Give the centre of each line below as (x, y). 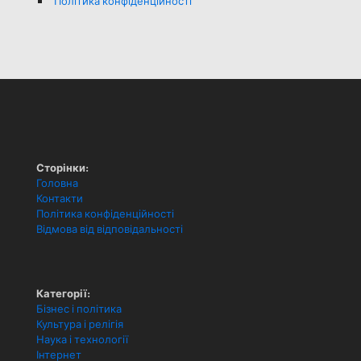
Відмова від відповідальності (110, 229)
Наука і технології (82, 340)
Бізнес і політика (79, 309)
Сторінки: (62, 168)
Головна (57, 183)
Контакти (60, 199)
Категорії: (63, 293)
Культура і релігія (80, 324)
